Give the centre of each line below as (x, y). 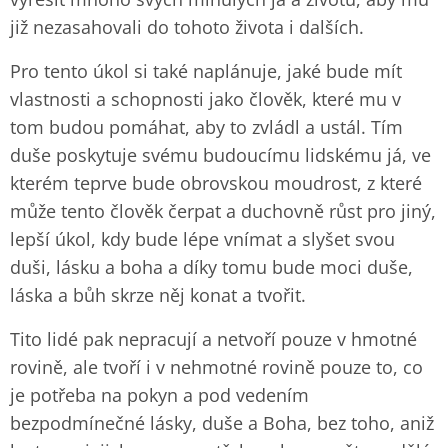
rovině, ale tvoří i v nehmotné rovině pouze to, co (216, 367)
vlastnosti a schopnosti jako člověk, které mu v (205, 99)
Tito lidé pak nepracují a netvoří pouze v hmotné (213, 339)
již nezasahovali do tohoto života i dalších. (187, 27)
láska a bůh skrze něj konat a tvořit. (160, 295)
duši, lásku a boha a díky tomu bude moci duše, (211, 267)
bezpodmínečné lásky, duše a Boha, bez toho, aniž (222, 423)
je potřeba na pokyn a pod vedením (159, 395)
